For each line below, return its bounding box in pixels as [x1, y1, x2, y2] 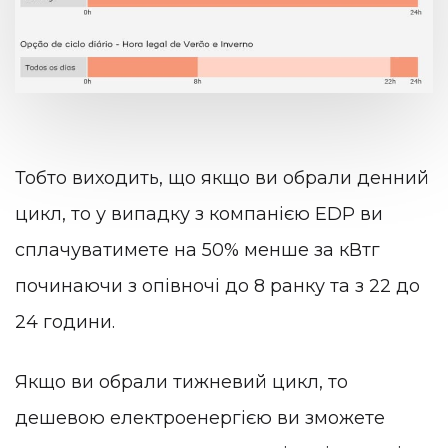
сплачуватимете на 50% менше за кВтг [15, 239, 380, 262]
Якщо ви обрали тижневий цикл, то [15, 370, 348, 393]
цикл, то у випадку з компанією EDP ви [15, 203, 383, 226]
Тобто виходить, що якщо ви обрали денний [15, 167, 429, 190]
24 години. [15, 311, 115, 334]
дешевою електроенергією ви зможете [15, 406, 385, 429]
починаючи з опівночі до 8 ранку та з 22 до [15, 275, 420, 298]
